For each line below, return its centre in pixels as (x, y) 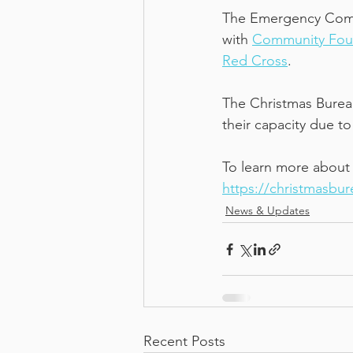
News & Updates (268, 211)
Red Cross (255, 61)
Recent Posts (184, 342)
